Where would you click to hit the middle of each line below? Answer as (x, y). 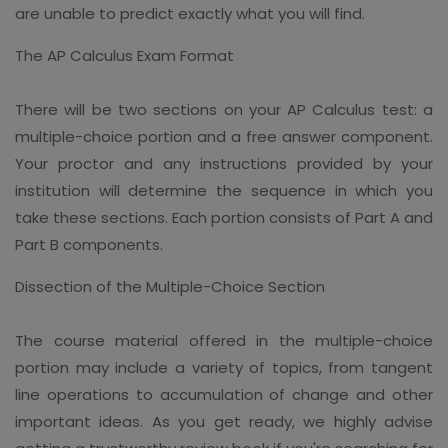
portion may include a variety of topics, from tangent (224, 367)
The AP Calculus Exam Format (124, 55)
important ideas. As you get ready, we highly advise (224, 421)
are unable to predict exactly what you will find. (190, 13)
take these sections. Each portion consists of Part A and (224, 217)
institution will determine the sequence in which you (224, 190)
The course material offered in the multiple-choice (224, 340)
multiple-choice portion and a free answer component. (224, 136)
